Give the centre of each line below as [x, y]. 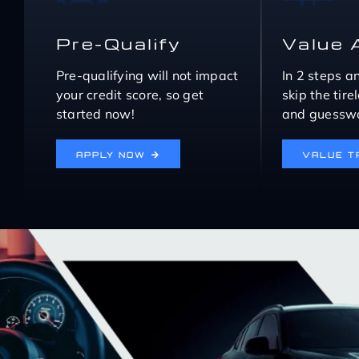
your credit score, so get [130, 95]
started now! [95, 114]
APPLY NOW [111, 155]
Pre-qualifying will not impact [147, 76]
